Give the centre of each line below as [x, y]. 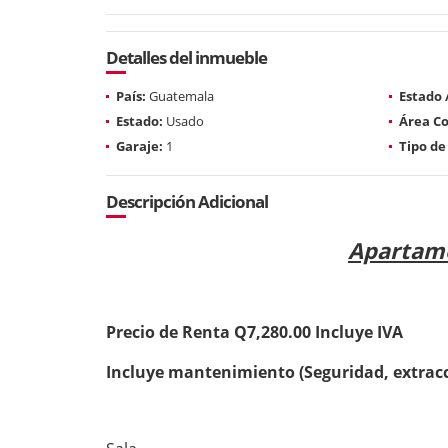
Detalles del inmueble [186, 57]
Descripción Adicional [187, 201]
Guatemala [180, 95]
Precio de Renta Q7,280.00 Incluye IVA [254, 331]
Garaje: [139, 145]
